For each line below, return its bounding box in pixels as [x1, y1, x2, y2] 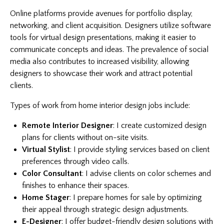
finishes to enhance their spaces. [22, 180, 129, 190]
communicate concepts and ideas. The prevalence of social [10, 44, 208, 54]
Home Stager [22, 192, 69, 202]
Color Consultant [22, 168, 82, 178]
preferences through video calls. [22, 156, 129, 166]
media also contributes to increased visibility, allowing [10, 56, 189, 66]
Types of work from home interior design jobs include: [10, 100, 190, 110]
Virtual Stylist [22, 144, 70, 154]
